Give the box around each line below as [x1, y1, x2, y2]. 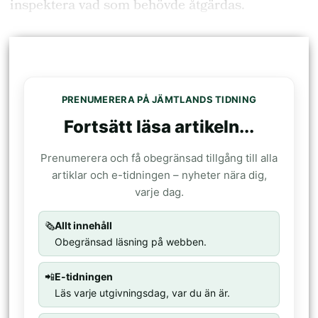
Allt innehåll [55, 219, 113, 232]
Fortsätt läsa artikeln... [64, 116, 254, 138]
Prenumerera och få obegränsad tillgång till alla [40, 151, 278, 165]
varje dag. [134, 185, 184, 199]
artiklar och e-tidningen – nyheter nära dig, [51, 168, 267, 182]
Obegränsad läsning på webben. [55, 236, 207, 248]
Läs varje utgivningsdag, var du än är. [55, 287, 231, 300]
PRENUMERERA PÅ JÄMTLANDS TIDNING [61, 93, 257, 105]
